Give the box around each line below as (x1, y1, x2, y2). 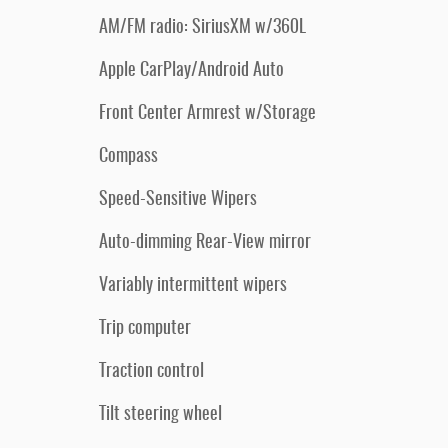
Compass (99, 148, 158, 166)
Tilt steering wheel (99, 406, 222, 424)
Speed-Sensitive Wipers (99, 191, 257, 209)
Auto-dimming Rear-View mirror (99, 234, 311, 252)
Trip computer (99, 320, 191, 338)
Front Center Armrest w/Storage (99, 105, 316, 123)
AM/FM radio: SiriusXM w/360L (99, 19, 306, 37)
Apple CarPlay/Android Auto (99, 62, 284, 80)
